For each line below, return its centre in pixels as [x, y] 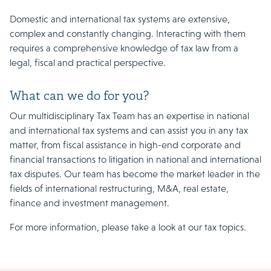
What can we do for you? [79, 97]
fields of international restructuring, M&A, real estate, [119, 189]
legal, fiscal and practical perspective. [88, 63]
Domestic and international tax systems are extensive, [120, 19]
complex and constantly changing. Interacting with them [128, 34]
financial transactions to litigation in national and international [135, 160]
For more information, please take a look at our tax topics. [128, 227]
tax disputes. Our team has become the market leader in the [135, 174]
